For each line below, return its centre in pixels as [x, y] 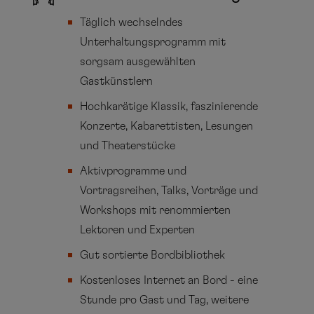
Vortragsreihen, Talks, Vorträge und [169, 191]
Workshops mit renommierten [156, 211]
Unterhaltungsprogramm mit [153, 42]
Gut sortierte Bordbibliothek [153, 255]
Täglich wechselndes [132, 23]
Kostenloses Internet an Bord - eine [169, 281]
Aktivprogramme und [134, 171]
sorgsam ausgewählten [138, 62]
